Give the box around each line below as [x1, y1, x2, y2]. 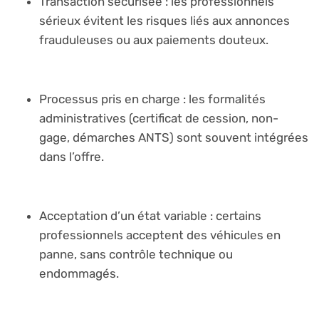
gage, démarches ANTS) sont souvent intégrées [39, 130, 308, 145]
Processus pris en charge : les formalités [39, 91, 266, 106]
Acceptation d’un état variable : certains [39, 208, 261, 223]
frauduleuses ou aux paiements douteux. [39, 33, 268, 48]
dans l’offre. [39, 149, 104, 164]
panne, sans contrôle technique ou [39, 246, 233, 261]
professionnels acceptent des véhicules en [39, 227, 281, 242]
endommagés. [39, 266, 119, 281]
